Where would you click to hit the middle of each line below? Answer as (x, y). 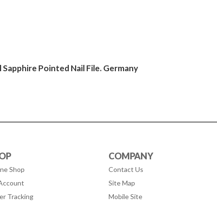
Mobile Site (125, 196)
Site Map (122, 183)
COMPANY (131, 156)
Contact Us (126, 169)
